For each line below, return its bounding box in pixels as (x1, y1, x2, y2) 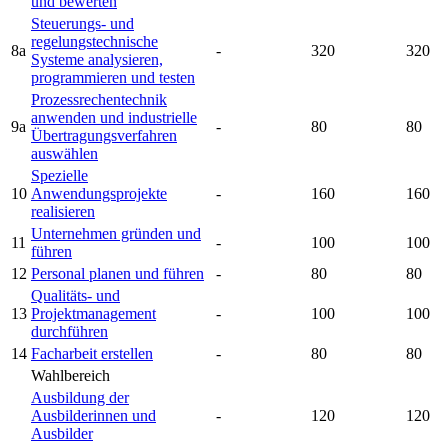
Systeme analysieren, (31, 50, 163, 68)
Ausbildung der (31, 388, 129, 406)
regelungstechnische (31, 32, 158, 50)
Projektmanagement (31, 304, 156, 322)
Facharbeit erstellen (31, 344, 153, 362)
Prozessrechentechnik (31, 90, 167, 108)
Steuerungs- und (31, 14, 134, 32)
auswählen (31, 144, 98, 162)
